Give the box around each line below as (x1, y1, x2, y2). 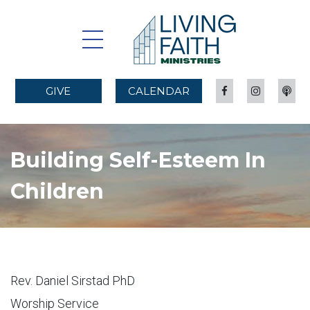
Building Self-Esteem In (10, 147, 266, 173)
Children (10, 179, 104, 204)
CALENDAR (127, 84, 190, 98)
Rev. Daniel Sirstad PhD (10, 273, 135, 288)
